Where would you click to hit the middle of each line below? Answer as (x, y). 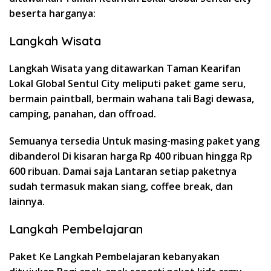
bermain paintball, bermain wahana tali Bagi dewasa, (132, 98)
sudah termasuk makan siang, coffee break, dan (121, 186)
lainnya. (27, 201)
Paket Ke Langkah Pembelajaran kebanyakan (114, 256)
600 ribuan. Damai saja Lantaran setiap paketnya (123, 171)
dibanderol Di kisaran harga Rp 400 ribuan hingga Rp (131, 156)
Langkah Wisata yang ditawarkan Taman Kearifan (125, 68)
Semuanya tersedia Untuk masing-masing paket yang (134, 141)
